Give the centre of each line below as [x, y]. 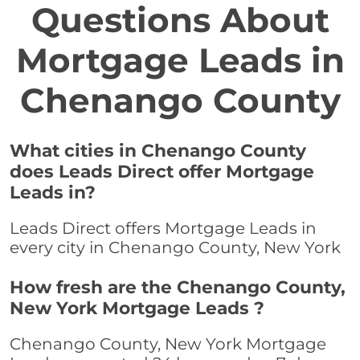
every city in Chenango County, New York [175, 248]
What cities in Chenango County [158, 151]
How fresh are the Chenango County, [178, 287]
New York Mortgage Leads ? [137, 308]
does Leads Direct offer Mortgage [162, 172]
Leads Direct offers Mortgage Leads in [163, 229]
